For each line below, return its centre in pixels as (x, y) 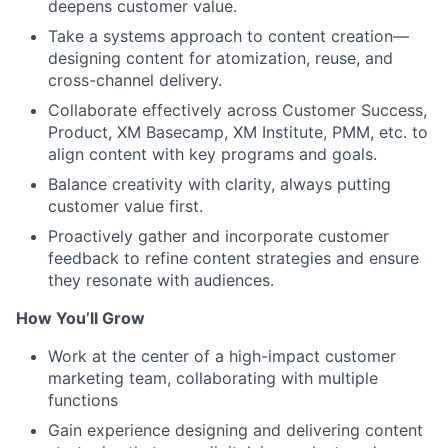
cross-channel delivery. (135, 80)
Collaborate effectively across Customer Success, (237, 110)
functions (83, 400)
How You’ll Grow (80, 318)
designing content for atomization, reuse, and (220, 58)
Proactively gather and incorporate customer (218, 236)
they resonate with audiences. (161, 280)
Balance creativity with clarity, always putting (219, 184)
